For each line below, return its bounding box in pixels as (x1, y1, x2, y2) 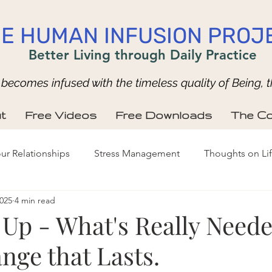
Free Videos (24, 109, 97, 121)
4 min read (15, 194, 55, 206)
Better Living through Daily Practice (29, 47, 257, 63)
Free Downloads (115, 109, 212, 121)
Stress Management (94, 148, 180, 159)
